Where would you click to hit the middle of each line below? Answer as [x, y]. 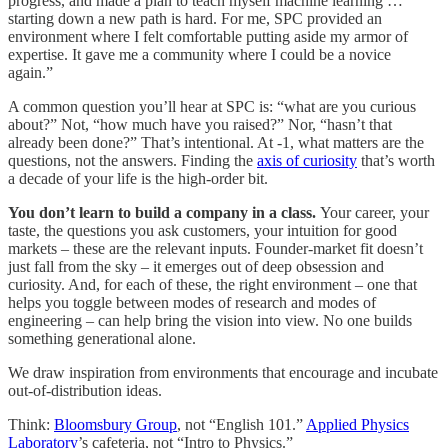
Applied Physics [357, 425]
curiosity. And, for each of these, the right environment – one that [212, 285]
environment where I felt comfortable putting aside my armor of [208, 37]
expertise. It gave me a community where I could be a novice [199, 55]
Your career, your [374, 213]
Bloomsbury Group [115, 425]
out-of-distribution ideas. [85, 391]
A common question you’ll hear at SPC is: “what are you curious [212, 107]
